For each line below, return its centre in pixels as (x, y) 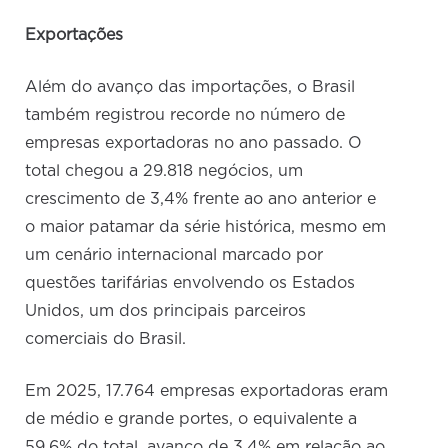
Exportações (74, 34)
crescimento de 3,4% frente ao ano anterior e (201, 198)
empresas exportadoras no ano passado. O (194, 142)
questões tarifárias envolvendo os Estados (190, 282)
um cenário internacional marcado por (174, 254)
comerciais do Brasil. (106, 338)
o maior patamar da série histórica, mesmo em (206, 226)
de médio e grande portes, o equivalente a (191, 418)
